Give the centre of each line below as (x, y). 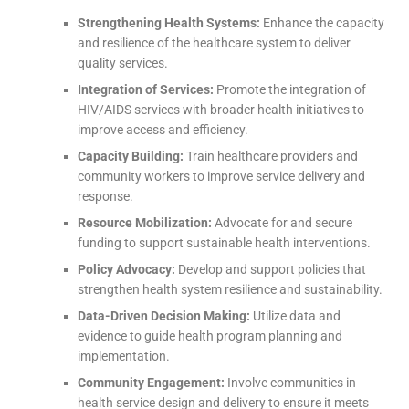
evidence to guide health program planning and (210, 336)
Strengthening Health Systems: (169, 23)
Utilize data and (295, 316)
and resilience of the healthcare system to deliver (214, 43)
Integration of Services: (146, 89)
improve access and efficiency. (163, 130)
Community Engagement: (151, 383)
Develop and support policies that (271, 269)
